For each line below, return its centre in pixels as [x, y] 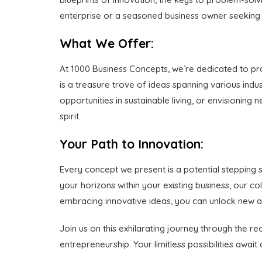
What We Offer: [107, 44]
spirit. [70, 116]
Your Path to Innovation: [132, 144]
